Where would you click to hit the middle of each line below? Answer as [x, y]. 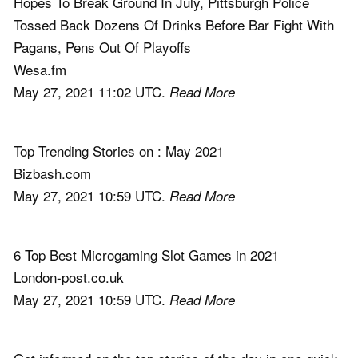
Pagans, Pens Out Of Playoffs [102, 46]
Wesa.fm [40, 69]
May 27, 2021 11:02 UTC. [91, 91]
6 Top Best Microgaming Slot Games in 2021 [146, 254]
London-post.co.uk [69, 276]
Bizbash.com [52, 173]
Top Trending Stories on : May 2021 [119, 150]
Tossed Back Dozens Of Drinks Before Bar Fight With [174, 24]
